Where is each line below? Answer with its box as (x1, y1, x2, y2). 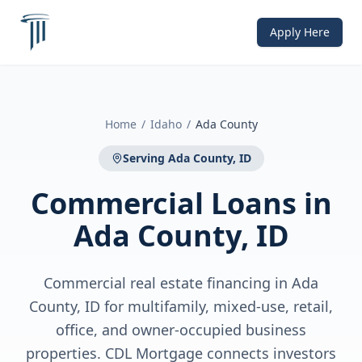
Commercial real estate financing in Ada (44, 273, 318, 293)
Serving (122, 150, 168, 166)
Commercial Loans (30, 183, 297, 223)
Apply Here (270, 24, 330, 40)
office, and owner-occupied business (56, 320, 306, 339)
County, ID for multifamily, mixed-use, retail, (29, 297, 333, 316)
